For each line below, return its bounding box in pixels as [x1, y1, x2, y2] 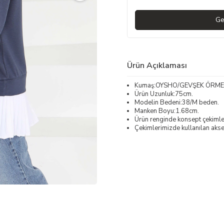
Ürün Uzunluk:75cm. [134, 89, 193, 98]
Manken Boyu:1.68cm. [134, 106, 199, 115]
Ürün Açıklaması [127, 59, 187, 71]
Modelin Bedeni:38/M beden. [134, 97, 219, 107]
